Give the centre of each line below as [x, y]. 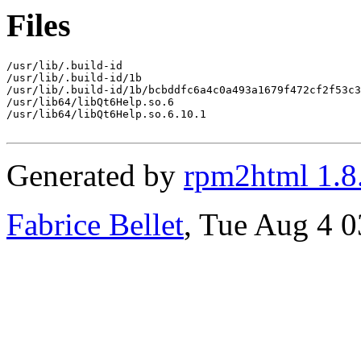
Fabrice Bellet [95, 224]
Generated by [95, 175]
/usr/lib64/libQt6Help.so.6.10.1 [106, 114]
